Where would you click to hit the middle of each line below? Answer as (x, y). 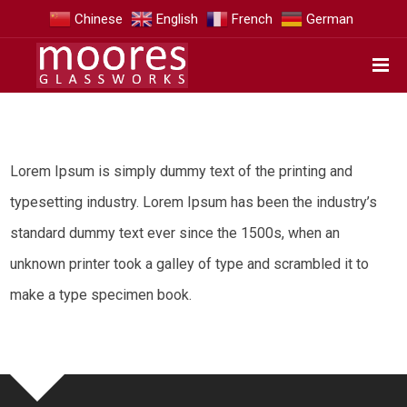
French (252, 19)
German (330, 19)
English (177, 19)
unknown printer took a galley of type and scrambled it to (190, 264)
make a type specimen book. (101, 295)
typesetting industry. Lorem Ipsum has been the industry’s (194, 202)
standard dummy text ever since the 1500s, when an (175, 233)
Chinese (99, 19)
